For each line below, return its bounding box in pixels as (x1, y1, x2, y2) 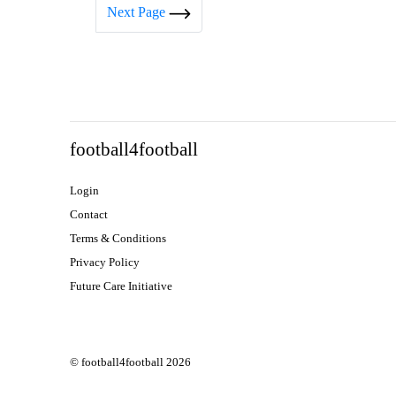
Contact (70, 208, 108, 221)
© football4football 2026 (70, 355, 191, 369)
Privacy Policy (70, 255, 140, 269)
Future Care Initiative (70, 279, 172, 293)
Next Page (107, 4, 169, 20)
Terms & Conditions (70, 232, 166, 245)
